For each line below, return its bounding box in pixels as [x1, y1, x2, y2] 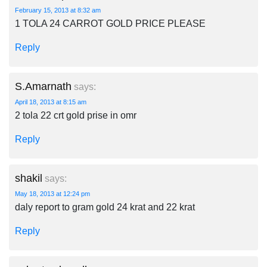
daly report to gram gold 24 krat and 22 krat [15, 202, 195, 212]
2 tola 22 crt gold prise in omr [15, 110, 136, 120]
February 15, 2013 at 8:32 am [15, 7, 101, 14]
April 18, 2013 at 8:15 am [15, 98, 86, 105]
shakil [15, 172, 42, 184]
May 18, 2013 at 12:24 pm [15, 190, 90, 197]
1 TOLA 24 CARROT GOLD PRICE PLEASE [15, 18, 206, 29]
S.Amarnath [15, 80, 72, 92]
